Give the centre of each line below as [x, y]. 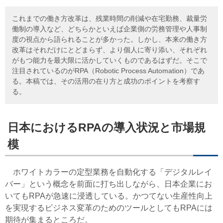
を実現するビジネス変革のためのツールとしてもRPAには [109, 208]
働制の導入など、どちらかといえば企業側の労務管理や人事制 [110, 29]
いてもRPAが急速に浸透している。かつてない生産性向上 [109, 196]
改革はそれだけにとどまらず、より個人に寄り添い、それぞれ [110, 50]
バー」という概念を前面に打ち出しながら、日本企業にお [109, 184]
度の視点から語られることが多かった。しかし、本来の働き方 [110, 39]
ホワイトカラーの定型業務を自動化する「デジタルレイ [109, 172]
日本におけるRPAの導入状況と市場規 [106, 127]
